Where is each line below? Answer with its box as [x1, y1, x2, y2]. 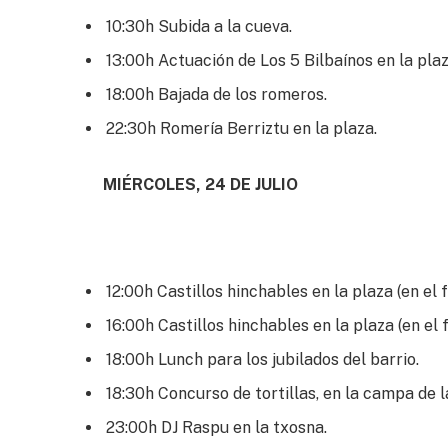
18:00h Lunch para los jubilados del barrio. [106, 350, 419, 370]
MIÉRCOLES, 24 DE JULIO [103, 174, 298, 194]
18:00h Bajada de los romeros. [106, 84, 327, 104]
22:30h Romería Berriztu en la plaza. [106, 118, 377, 138]
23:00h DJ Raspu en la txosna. [106, 418, 327, 438]
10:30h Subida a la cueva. [106, 16, 292, 36]
